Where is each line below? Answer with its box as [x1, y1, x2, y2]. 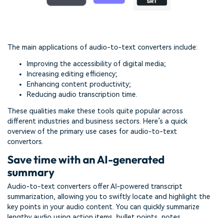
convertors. [7, 137, 43, 146]
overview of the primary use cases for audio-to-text [7, 127, 177, 136]
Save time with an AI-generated [7, 152, 164, 166]
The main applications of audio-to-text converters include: [7, 43, 198, 52]
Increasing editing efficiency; [27, 70, 117, 79]
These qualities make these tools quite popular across [7, 107, 183, 115]
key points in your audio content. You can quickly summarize [7, 203, 200, 212]
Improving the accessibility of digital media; [27, 60, 166, 69]
